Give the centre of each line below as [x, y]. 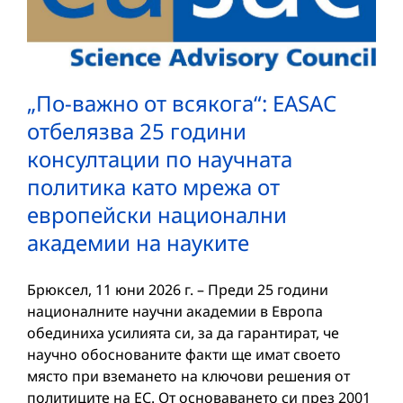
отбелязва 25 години [137, 131]
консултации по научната [160, 159]
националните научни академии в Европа [175, 312]
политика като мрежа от [153, 187]
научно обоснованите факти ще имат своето [184, 355]
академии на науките [138, 243]
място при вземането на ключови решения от [188, 376]
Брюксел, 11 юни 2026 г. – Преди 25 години [178, 290]
